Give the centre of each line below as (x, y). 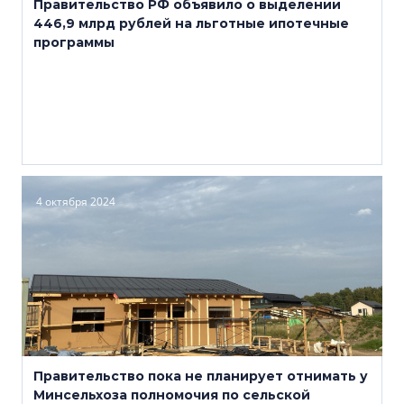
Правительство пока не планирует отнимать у (201, 376)
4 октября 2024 (76, 202)
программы (74, 42)
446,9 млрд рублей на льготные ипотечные (191, 23)
